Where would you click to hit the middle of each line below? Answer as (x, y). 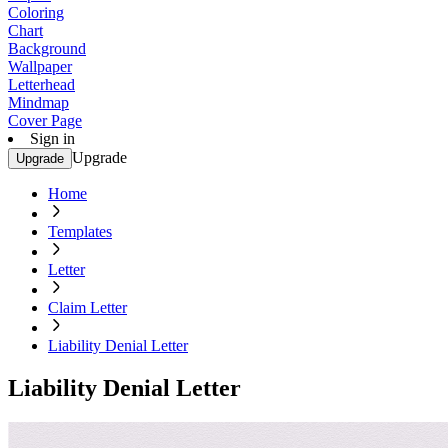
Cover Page (45, 120)
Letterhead (41, 84)
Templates (80, 231)
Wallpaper (40, 66)
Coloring (36, 12)
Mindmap (38, 102)
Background (47, 48)
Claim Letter (87, 307)
